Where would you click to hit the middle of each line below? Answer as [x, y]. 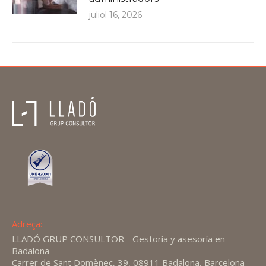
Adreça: [27, 224]
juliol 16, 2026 [115, 15]
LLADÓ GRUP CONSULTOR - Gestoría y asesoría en [118, 238]
